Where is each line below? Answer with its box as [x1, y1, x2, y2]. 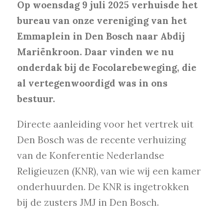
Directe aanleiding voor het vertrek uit [17, 118, 194, 131]
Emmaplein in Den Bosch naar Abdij [17, 30, 185, 43]
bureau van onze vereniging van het [17, 15, 187, 27]
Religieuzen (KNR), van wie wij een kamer [17, 165, 201, 177]
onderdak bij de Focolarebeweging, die [17, 62, 197, 74]
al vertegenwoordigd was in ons [17, 77, 168, 89]
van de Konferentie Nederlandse [17, 150, 164, 162]
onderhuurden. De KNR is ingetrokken [17, 181, 189, 193]
